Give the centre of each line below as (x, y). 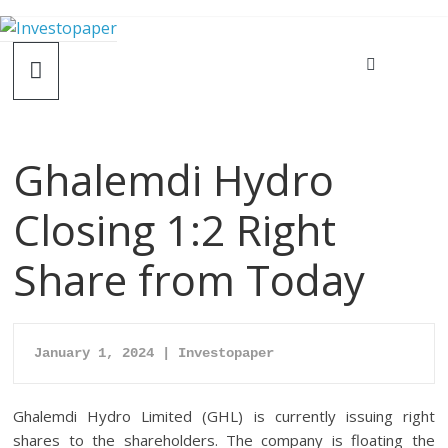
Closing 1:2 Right (175, 229)
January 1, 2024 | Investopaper (154, 353)
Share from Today (189, 279)
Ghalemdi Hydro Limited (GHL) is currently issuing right (224, 416)
